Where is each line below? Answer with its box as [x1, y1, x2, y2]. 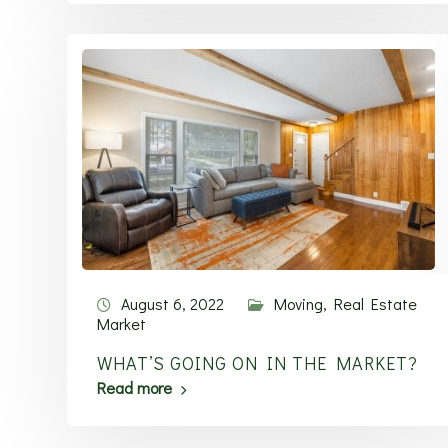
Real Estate [334, 293, 417, 314]
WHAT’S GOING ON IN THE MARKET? [97, 351, 418, 375]
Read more [97, 377, 172, 398]
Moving [274, 293, 323, 314]
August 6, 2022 [121, 293, 224, 314]
